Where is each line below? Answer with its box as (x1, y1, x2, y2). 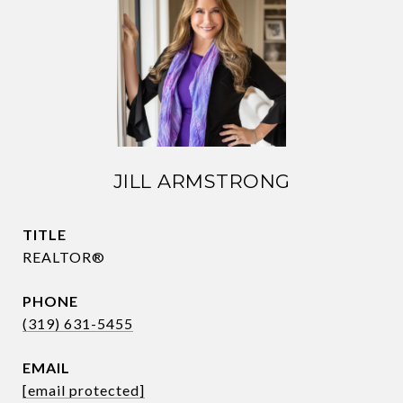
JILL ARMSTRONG (112, 170, 291, 193)
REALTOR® (22, 248, 105, 265)
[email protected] (22, 381, 145, 399)
